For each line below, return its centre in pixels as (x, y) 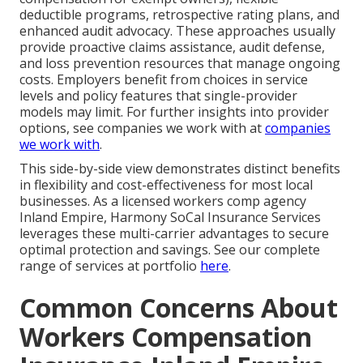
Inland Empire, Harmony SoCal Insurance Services (170, 217)
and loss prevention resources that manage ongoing (180, 63)
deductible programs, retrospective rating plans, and (179, 14)
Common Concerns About (179, 307)
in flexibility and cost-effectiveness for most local (166, 184)
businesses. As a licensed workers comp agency (163, 201)
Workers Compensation (166, 336)
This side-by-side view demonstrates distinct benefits (180, 168)
